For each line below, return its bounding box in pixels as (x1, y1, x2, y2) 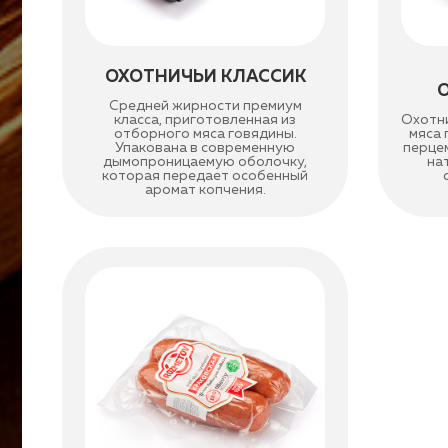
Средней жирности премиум (108, 99, 302, 113)
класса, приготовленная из (114, 113, 297, 127)
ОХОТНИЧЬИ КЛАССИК (104, 69, 306, 86)
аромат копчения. (144, 183, 266, 197)
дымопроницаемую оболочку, (103, 155, 308, 169)
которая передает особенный (102, 169, 309, 183)
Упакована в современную (115, 141, 296, 155)
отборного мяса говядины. (113, 127, 297, 141)
